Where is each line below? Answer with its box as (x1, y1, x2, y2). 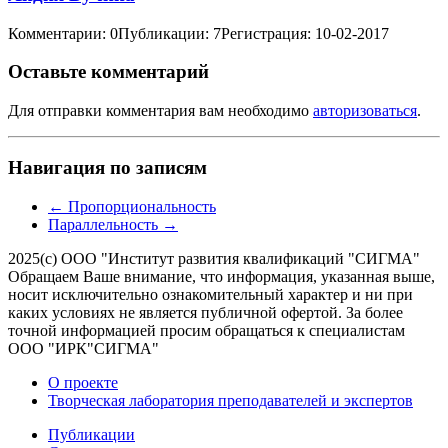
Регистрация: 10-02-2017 (221, 24, 389, 42)
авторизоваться (313, 102, 417, 120)
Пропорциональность (64, 197, 216, 215)
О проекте (48, 373, 118, 391)
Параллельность (48, 215, 162, 233)
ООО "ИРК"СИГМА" (8, 339, 159, 357)
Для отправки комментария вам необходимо (8, 102, 313, 120)
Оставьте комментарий (8, 61, 209, 83)
